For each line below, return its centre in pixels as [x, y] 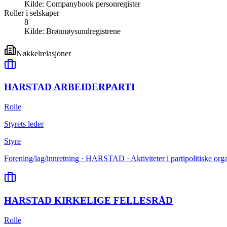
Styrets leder [24, 124]
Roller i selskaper [32, 13]
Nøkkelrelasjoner [44, 53]
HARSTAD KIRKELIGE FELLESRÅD [88, 200]
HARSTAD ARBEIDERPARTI [69, 87]
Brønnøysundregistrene [83, 31]
